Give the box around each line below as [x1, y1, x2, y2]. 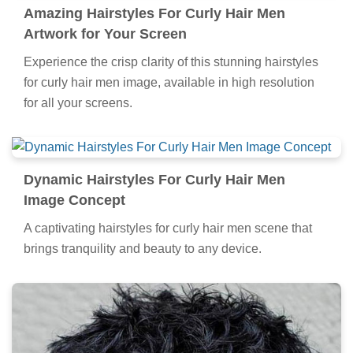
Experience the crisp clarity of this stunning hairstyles [24, 55, 318, 69]
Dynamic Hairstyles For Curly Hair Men [24, 172, 285, 188]
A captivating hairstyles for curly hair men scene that [24, 221, 312, 236]
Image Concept [24, 192, 125, 209]
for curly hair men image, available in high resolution [24, 76, 314, 90]
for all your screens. [24, 96, 132, 110]
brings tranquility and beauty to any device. [24, 242, 262, 256]
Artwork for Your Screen [24, 26, 187, 43]
